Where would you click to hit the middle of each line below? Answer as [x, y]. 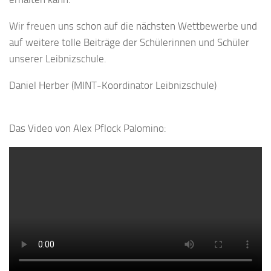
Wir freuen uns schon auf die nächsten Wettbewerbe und [133, 26]
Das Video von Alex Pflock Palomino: [88, 129]
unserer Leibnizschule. [58, 59]
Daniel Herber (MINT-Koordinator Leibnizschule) [113, 86]
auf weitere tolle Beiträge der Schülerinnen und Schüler [129, 43]
